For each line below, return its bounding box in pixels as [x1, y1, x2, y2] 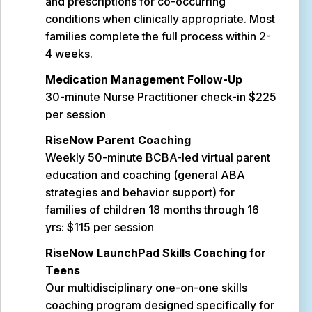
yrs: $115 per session [45, 220, 154, 234]
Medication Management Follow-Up [45, 72, 242, 86]
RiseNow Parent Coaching [45, 133, 191, 147]
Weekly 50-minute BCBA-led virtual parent [45, 150, 270, 164]
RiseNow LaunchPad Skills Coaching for [45, 246, 266, 260]
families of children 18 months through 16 [45, 203, 259, 217]
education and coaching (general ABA [45, 168, 245, 182]
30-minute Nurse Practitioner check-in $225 [45, 90, 276, 104]
